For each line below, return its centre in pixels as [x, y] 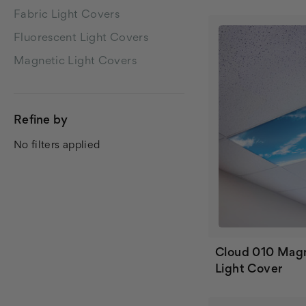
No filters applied [57, 145]
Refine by [41, 121]
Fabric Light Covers [67, 15]
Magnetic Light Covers [75, 61]
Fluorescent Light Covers [81, 38]
